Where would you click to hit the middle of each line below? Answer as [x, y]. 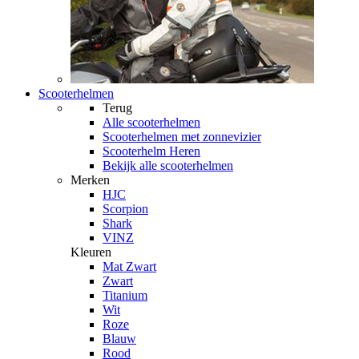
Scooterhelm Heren [151, 151]
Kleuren [91, 252]
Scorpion [125, 209]
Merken [90, 180]
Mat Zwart [129, 267]
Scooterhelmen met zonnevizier [182, 137]
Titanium [125, 296]
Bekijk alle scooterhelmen [168, 166]
